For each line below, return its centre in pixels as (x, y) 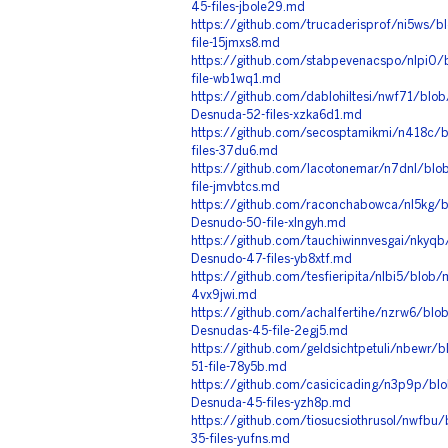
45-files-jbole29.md (248, 7)
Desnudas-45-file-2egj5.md (269, 331)
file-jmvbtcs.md (235, 187)
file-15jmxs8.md (235, 43)
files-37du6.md (234, 151)
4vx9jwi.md (224, 295)
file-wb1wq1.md (236, 79)
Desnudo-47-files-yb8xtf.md (271, 259)
